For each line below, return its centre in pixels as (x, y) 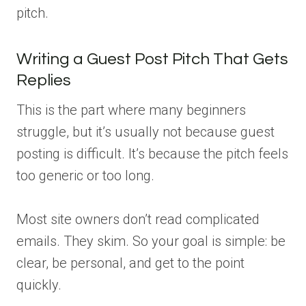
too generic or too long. (85, 175)
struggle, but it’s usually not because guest (145, 131)
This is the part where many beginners (131, 110)
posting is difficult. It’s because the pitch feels (152, 153)
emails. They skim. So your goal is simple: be (151, 241)
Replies (44, 80)
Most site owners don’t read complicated (138, 219)
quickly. (39, 284)
